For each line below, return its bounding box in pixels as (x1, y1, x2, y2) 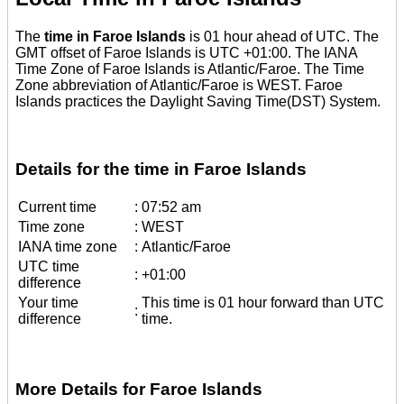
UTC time (18, 258, 79, 274)
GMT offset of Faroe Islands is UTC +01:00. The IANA (15, 45, 357, 61)
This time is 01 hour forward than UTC (142, 294, 384, 310)
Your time (18, 294, 78, 310)
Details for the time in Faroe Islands (15, 160, 307, 179)
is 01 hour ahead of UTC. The (186, 29, 379, 45)
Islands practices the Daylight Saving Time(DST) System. (15, 94, 381, 110)
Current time (18, 198, 96, 215)
